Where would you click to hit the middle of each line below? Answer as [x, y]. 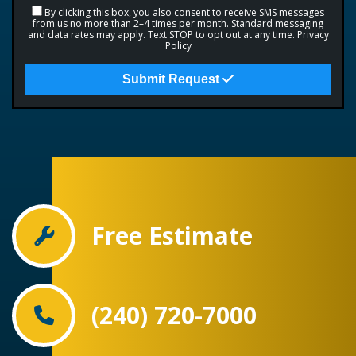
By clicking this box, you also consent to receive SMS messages [184, 12]
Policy [178, 46]
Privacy [313, 35]
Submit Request [172, 79]
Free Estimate [172, 236]
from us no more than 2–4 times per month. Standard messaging [178, 23]
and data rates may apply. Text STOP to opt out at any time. [162, 35]
